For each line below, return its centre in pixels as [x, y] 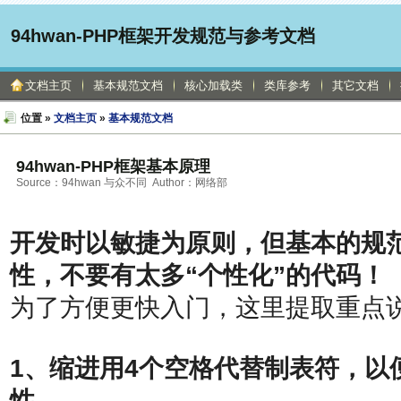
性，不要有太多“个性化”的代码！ [198, 275]
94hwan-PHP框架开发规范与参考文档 [163, 36]
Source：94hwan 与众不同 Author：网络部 [122, 183]
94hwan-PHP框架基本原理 [113, 166]
